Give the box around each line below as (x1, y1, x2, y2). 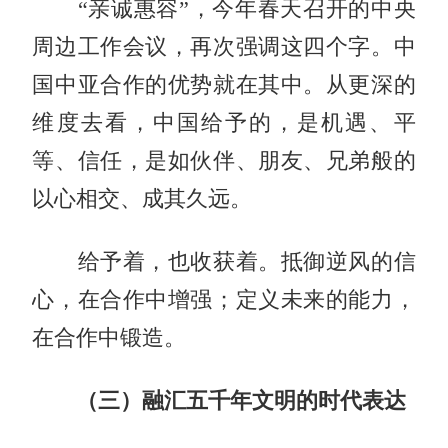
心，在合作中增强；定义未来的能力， (32, 287, 416, 312)
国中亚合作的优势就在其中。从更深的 (32, 72, 416, 97)
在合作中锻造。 (32, 325, 187, 350)
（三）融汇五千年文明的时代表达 (32, 388, 407, 413)
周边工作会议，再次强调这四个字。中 (32, 34, 416, 59)
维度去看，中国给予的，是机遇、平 (32, 110, 416, 135)
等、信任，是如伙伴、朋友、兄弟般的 (32, 148, 416, 173)
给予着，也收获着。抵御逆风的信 (32, 249, 416, 274)
